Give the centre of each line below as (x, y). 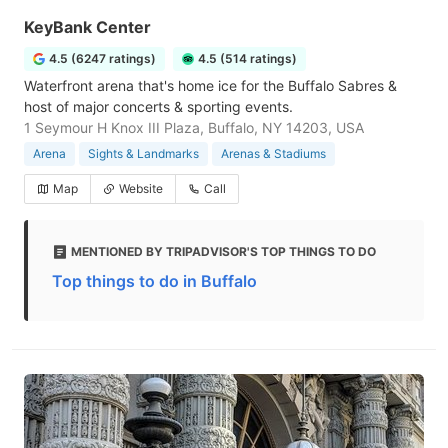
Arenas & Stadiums (273, 153)
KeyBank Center (87, 27)
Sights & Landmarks (143, 153)
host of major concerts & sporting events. (158, 106)
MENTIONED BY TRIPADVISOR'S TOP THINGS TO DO (223, 251)
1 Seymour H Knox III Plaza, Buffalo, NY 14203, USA (194, 127)
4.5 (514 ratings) (247, 58)
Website (141, 188)
